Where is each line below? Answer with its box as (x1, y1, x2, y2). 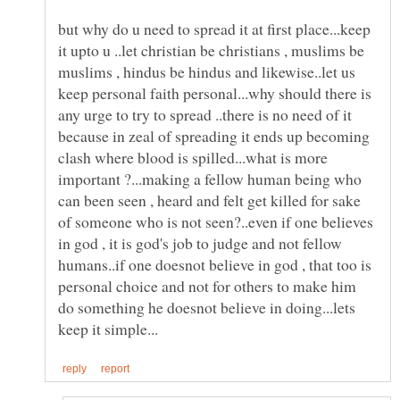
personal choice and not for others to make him (58, 275, 356, 297)
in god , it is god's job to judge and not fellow (58, 232, 342, 254)
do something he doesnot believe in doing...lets (58, 296, 355, 319)
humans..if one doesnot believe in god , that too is (58, 254, 371, 276)
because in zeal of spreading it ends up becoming (58, 125, 370, 147)
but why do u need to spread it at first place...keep (58, 18, 371, 40)
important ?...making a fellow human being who (58, 168, 362, 190)
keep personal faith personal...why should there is (58, 82, 371, 104)
